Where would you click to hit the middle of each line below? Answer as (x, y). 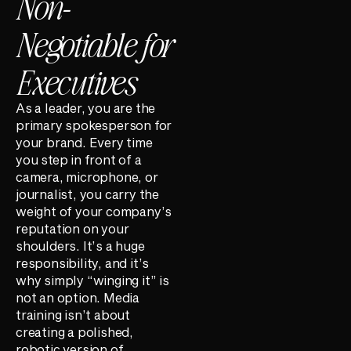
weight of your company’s (94, 211)
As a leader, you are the (86, 107)
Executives (76, 80)
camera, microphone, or (87, 176)
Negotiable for (94, 43)
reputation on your (72, 228)
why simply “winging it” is (92, 280)
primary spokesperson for (94, 125)
